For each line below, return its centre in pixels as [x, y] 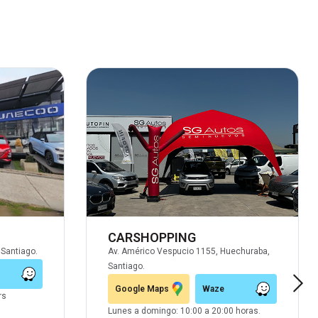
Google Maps [142, 289]
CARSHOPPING [152, 237]
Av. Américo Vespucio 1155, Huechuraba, [189, 251]
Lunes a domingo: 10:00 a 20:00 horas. [184, 311]
